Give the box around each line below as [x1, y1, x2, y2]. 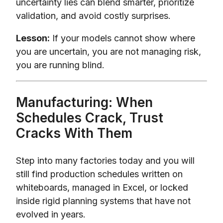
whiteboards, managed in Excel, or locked [16, 182, 188, 193]
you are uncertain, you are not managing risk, [16, 46, 201, 57]
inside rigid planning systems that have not [16, 195, 191, 206]
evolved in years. [16, 209, 86, 220]
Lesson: [16, 32, 50, 43]
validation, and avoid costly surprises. [16, 10, 171, 21]
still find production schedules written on [16, 168, 183, 179]
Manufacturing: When [16, 94, 153, 110]
